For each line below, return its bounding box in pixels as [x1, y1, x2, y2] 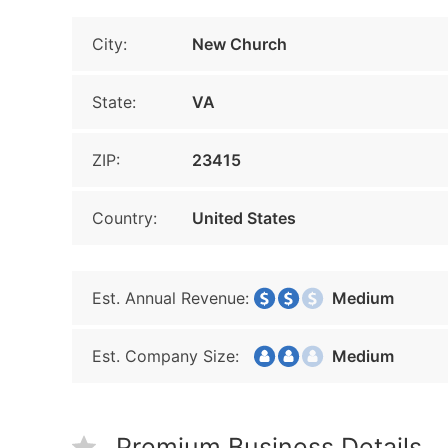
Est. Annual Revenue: [92, 288, 249, 308]
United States [192, 208, 296, 228]
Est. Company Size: [92, 346, 239, 366]
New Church [192, 34, 287, 54]
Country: [92, 208, 157, 228]
